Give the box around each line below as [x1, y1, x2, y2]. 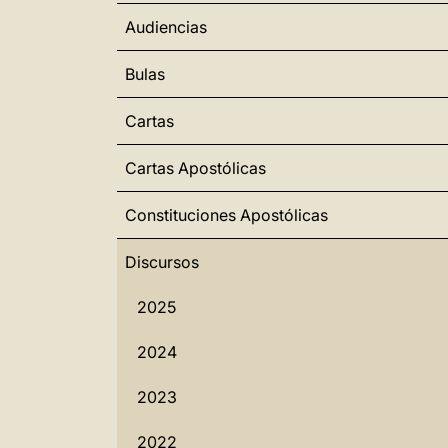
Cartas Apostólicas [125, 158, 266, 178]
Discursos [125, 252, 199, 272]
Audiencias [125, 17, 207, 37]
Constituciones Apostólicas [125, 205, 328, 225]
